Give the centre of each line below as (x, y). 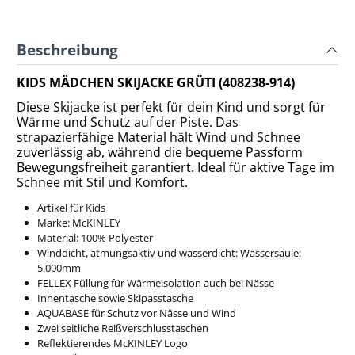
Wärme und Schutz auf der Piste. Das (128, 122)
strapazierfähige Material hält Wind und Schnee (158, 137)
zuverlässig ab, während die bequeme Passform (160, 153)
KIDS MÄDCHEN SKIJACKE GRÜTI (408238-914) (156, 82)
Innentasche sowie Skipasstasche (115, 298)
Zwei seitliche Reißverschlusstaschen (122, 328)
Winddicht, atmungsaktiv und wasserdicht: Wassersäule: (169, 253)
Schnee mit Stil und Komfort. (102, 183)
